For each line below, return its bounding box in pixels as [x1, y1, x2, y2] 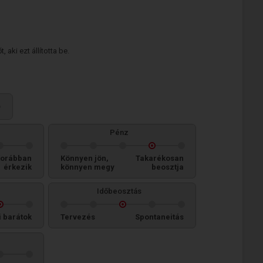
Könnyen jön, [60, 154, 109, 163]
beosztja [151, 163, 184, 171]
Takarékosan [136, 154, 184, 163]
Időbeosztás [97, 187, 141, 195]
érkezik [4, 163, 32, 171]
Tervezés [60, 213, 95, 221]
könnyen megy [60, 163, 114, 171]
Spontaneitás [135, 213, 184, 221]
